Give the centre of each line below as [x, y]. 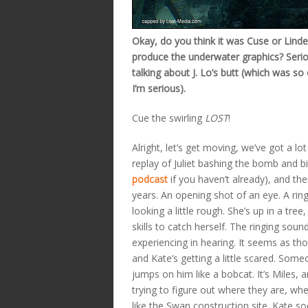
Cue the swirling [168, 118]
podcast [150, 179]
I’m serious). [159, 88]
